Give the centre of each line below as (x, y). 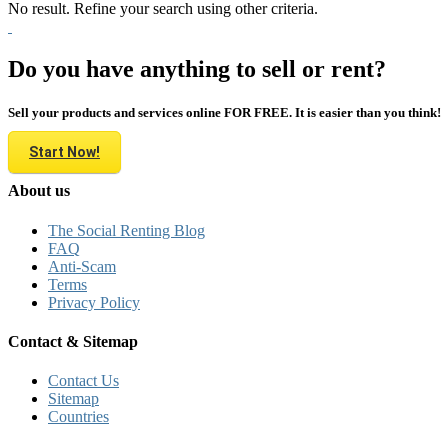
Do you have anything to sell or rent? (197, 68)
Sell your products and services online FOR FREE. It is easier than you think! (224, 112)
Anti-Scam (82, 266)
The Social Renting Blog (126, 230)
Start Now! (64, 152)
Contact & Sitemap (73, 341)
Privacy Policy (94, 302)
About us (39, 191)
